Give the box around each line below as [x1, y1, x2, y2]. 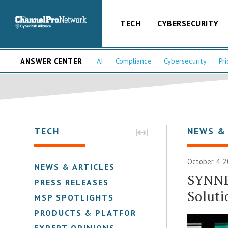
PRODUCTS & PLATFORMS [34, 207, 150, 218]
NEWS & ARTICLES [34, 161, 116, 172]
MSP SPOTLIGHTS [34, 192, 115, 203]
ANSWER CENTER [20, 55, 82, 67]
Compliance [116, 56, 152, 66]
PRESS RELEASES [34, 177, 109, 187]
